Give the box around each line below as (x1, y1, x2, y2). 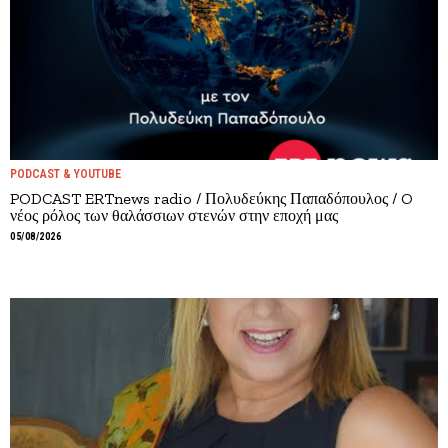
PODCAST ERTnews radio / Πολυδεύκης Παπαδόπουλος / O (10, 189, 413, 208)
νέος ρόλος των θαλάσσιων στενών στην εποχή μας (10, 206, 338, 225)
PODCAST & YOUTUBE (10, 167, 121, 181)
